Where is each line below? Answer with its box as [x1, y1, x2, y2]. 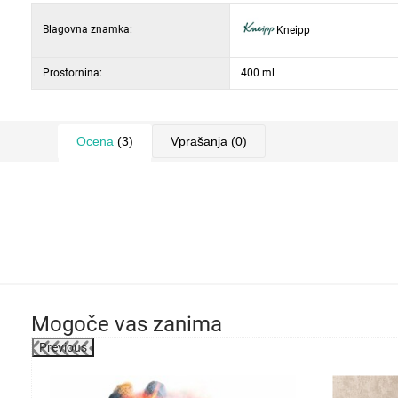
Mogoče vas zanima [31, 312, 222, 337]
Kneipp [276, 23, 310, 36]
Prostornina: [43, 67, 102, 79]
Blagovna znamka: [43, 23, 132, 36]
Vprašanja [171, 134, 227, 148]
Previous [39, 340, 87, 354]
